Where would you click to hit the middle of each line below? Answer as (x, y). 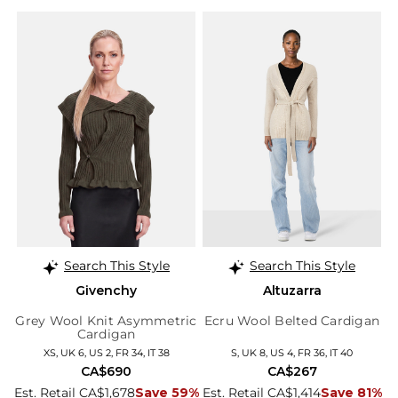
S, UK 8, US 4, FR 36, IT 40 (292, 353)
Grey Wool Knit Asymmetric (106, 321)
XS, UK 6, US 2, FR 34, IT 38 (106, 353)
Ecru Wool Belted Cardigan (292, 321)
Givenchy (106, 291)
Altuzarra (292, 291)
